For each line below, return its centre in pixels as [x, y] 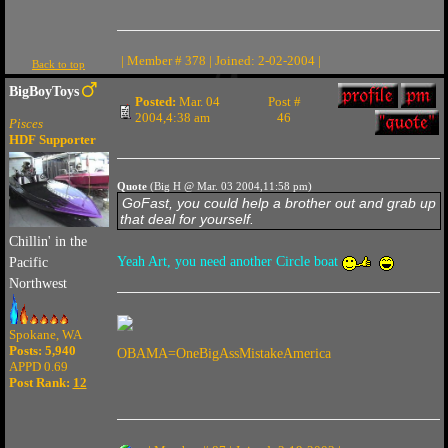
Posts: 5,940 [42, 351]
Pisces [25, 123]
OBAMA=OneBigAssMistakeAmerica [223, 353]
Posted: [155, 101]
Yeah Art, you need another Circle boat [229, 261]
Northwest [37, 284]
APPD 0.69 [38, 367]
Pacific [28, 263]
